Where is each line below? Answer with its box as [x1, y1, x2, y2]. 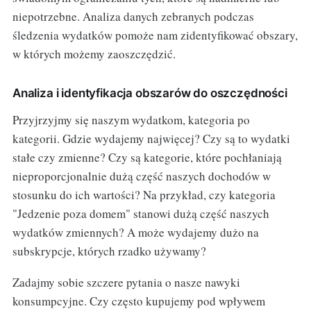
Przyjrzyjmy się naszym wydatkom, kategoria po [12, 112, 250, 128]
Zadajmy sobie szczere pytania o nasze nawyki [12, 274, 240, 291]
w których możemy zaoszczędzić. [12, 46, 176, 62]
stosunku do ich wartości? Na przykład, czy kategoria [12, 187, 276, 203]
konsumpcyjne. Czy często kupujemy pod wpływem [12, 293, 265, 310]
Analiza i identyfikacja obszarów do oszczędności [12, 86, 287, 101]
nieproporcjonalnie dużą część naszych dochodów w [12, 168, 271, 185]
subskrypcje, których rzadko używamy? [12, 243, 206, 260]
